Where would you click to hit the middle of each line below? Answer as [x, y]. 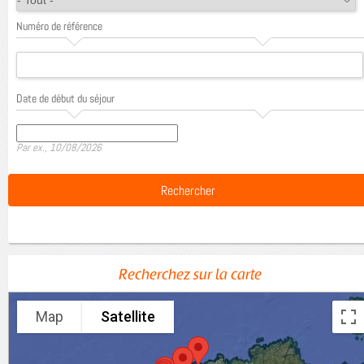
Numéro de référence [59, 26]
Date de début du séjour [65, 98]
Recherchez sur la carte [190, 276]
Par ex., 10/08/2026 [59, 147]
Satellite [128, 316]
